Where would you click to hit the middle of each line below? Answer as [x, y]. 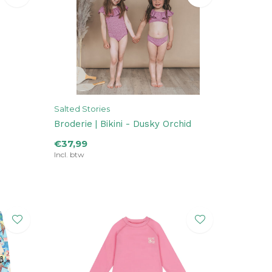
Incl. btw [69, 155]
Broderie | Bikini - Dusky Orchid [123, 124]
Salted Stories [82, 109]
